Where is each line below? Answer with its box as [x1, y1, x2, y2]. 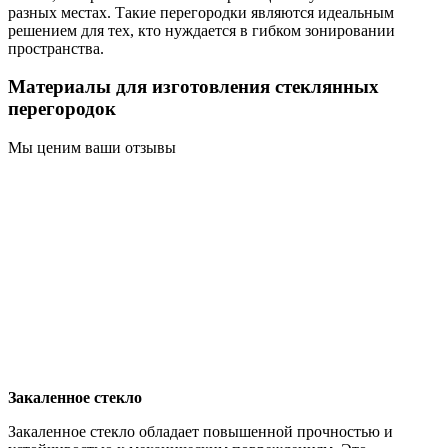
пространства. [8, 39, 104, 57]
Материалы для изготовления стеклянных [8, 76, 379, 98]
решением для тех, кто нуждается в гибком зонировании [8, 21, 395, 39]
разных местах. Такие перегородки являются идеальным [8, 3, 394, 21]
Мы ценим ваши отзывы [8, 139, 176, 157]
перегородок [8, 98, 116, 120]
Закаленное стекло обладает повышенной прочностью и [8, 423, 393, 441]
